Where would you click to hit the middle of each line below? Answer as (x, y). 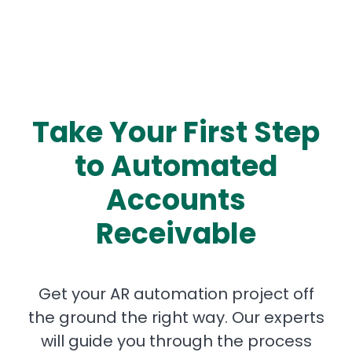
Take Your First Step (176, 132)
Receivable (176, 233)
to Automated (176, 166)
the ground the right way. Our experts (176, 317)
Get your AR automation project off (176, 293)
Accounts (176, 200)
